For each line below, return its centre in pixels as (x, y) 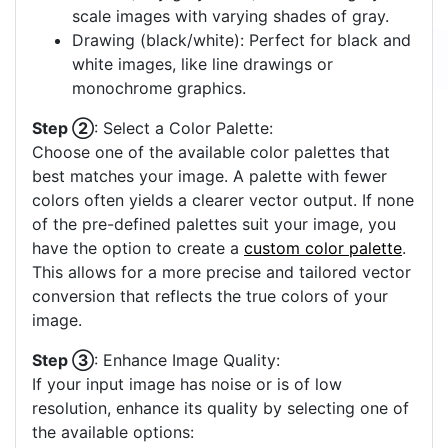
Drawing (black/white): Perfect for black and (241, 40)
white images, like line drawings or (202, 64)
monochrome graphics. (159, 88)
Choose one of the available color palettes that (211, 152)
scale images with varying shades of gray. (230, 16)
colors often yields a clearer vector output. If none (223, 200)
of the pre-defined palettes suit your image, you (214, 224)
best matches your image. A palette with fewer (209, 176)
